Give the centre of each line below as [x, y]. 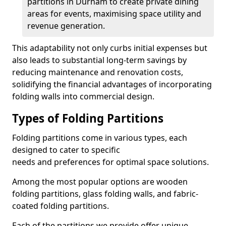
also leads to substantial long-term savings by [99, 60]
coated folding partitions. [61, 206]
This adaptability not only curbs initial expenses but [110, 48]
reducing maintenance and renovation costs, [98, 72]
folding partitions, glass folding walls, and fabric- [105, 194]
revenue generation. [66, 26]
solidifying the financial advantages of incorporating [112, 84]
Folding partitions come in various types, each [100, 138]
